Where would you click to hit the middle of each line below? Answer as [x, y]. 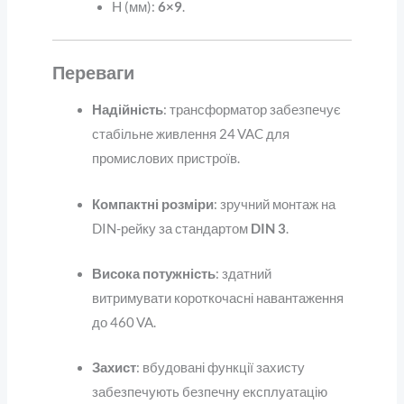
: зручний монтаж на [274, 204]
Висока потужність [153, 274]
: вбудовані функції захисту [220, 368]
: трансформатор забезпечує [252, 110]
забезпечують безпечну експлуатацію [209, 392]
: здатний [243, 274]
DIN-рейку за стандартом [171, 228]
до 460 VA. [124, 323]
